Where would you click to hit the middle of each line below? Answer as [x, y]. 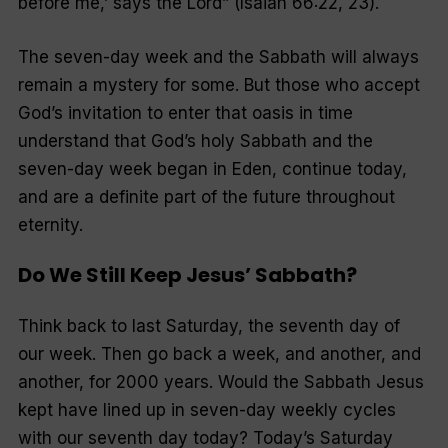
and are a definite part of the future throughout [206, 196]
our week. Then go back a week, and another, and [219, 353]
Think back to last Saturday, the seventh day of [208, 325]
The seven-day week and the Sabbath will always [218, 56]
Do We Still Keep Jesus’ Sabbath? [187, 275]
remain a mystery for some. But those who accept [218, 84]
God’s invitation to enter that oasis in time [185, 112]
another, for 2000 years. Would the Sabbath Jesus [220, 381]
